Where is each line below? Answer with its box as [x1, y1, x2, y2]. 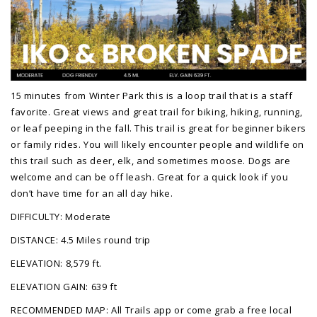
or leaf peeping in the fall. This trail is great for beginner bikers [11, 122, 306, 135]
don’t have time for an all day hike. [11, 187, 173, 200]
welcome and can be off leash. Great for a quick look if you [11, 171, 289, 184]
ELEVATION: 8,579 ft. [11, 257, 102, 270]
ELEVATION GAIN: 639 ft [11, 280, 120, 294]
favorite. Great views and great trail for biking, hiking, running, [11, 105, 303, 119]
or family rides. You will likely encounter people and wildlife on [11, 138, 305, 151]
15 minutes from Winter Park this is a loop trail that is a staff [11, 89, 293, 103]
